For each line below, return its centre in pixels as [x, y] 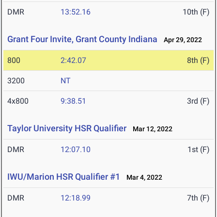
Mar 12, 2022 [150, 129]
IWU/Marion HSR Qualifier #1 [64, 177]
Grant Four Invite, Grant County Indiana [82, 39]
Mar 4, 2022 [142, 178]
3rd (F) [198, 101]
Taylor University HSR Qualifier [67, 128]
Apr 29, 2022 [181, 40]
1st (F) [199, 150]
